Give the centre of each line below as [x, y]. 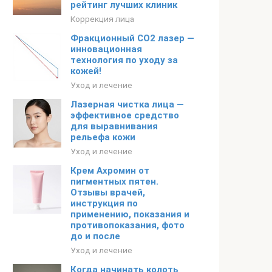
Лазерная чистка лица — [127, 104]
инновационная [106, 49]
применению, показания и [130, 214]
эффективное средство [125, 115]
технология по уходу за [124, 60]
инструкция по [104, 203]
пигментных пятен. [114, 182]
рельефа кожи [103, 137]
